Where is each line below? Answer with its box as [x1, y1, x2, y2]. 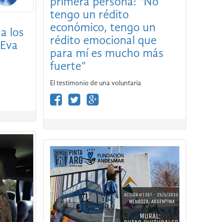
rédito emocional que [50, 35, 157, 47]
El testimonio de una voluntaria [50, 79, 141, 87]
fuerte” [50, 60, 86, 73]
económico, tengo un [50, 22, 156, 34]
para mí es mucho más [50, 48, 105, 60]
